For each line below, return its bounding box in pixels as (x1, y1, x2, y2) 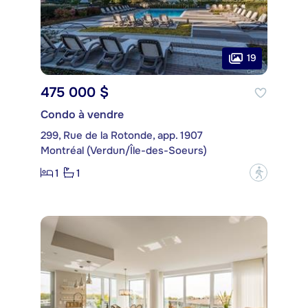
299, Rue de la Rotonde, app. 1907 (41, 129, 203, 143)
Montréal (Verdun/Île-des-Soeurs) (41, 144, 207, 158)
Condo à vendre (41, 107, 124, 122)
